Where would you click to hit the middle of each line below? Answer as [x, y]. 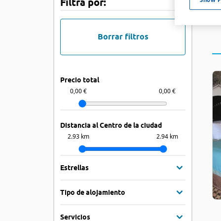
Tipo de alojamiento [93, 192]
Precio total [80, 80]
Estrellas [74, 167]
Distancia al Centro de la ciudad [111, 125]
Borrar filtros [123, 37]
